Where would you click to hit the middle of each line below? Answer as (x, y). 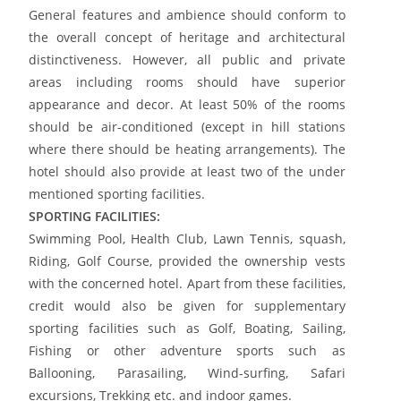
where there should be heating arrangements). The (187, 149)
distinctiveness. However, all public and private (187, 59)
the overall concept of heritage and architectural (187, 37)
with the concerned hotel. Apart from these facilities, (187, 283)
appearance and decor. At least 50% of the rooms (187, 104)
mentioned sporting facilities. (117, 193)
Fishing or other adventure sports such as (187, 350)
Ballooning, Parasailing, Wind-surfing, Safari (187, 372)
